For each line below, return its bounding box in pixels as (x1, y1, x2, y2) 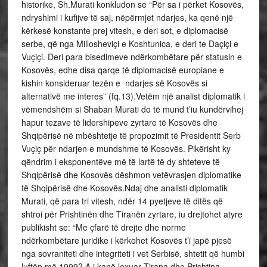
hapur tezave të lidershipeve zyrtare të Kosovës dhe (21, 116, 218, 128)
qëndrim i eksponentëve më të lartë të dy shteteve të (21, 155, 220, 167)
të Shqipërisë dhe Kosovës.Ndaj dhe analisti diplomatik (21, 181, 228, 194)
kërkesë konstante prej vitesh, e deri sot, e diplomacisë (21, 24, 228, 36)
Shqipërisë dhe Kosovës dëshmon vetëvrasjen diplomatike (21, 168, 241, 181)
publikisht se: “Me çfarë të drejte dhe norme (21, 221, 186, 233)
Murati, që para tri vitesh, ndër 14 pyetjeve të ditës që (21, 194, 223, 207)
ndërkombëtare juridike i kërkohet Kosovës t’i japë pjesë (21, 234, 232, 246)
